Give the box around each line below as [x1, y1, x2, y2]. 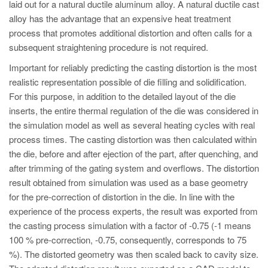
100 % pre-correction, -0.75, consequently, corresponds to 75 [9, 233, 246, 246]
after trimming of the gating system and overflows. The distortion [9, 162, 259, 175]
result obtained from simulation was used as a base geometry [9, 176, 248, 189]
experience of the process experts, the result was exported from [9, 205, 258, 218]
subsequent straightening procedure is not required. [9, 41, 208, 54]
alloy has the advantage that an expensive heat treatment [9, 12, 231, 25]
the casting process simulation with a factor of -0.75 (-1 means [9, 219, 251, 232]
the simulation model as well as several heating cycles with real [9, 118, 255, 132]
